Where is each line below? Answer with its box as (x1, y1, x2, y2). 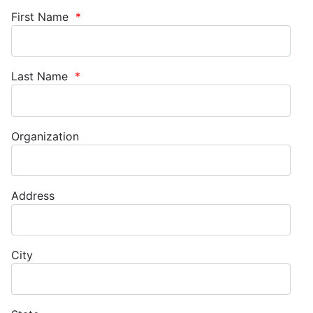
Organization (11, 129, 79, 143)
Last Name (11, 69, 71, 84)
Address (11, 188, 54, 203)
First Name (11, 10, 72, 24)
